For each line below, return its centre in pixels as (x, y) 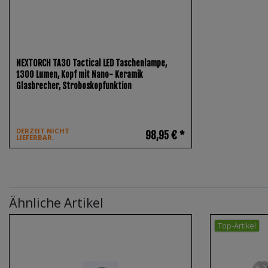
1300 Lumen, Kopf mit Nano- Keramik (80, 75)
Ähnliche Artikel (56, 202)
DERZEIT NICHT (43, 131)
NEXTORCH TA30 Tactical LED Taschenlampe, (92, 63)
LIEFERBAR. (35, 138)
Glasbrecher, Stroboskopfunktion (74, 86)
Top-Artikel (237, 226)
